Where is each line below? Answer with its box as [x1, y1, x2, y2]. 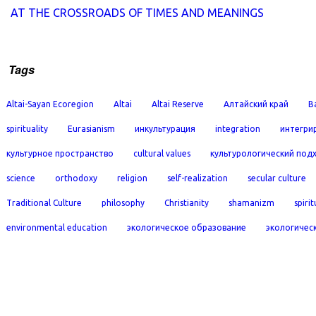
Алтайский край [224, 99, 288, 109]
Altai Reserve [152, 99, 204, 109]
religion [117, 174, 147, 183]
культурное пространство [6, 149, 114, 158]
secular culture [248, 174, 306, 183]
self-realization [167, 174, 228, 183]
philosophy [102, 198, 145, 207]
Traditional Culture [6, 198, 82, 207]
